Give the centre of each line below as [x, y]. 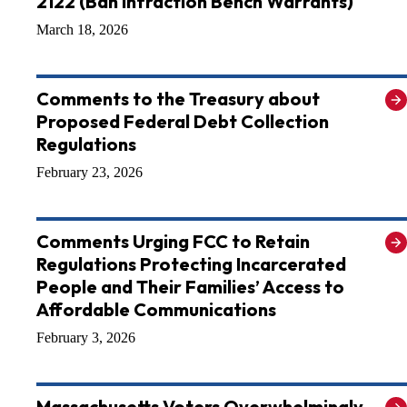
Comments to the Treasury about [178, 99]
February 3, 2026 [86, 338]
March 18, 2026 [82, 30]
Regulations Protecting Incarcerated [191, 264]
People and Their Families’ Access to [190, 287]
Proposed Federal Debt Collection [183, 122]
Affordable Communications [156, 310]
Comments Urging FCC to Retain [173, 242]
